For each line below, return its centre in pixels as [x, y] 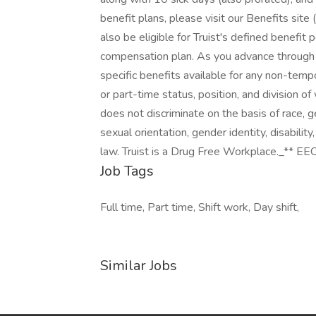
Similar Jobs [139, 266]
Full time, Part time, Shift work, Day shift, [200, 207]
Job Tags [127, 171]
